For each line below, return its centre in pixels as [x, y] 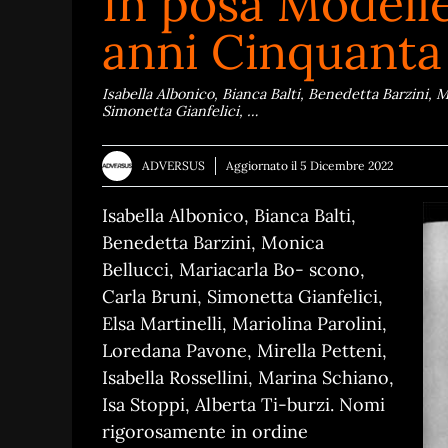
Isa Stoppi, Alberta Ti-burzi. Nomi [243, 405]
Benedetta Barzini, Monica [213, 243]
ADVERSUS [173, 166]
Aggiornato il [263, 166]
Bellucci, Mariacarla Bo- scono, [233, 270]
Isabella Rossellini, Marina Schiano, [248, 378]
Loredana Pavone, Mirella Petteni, [244, 351]
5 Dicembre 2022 [346, 166]
